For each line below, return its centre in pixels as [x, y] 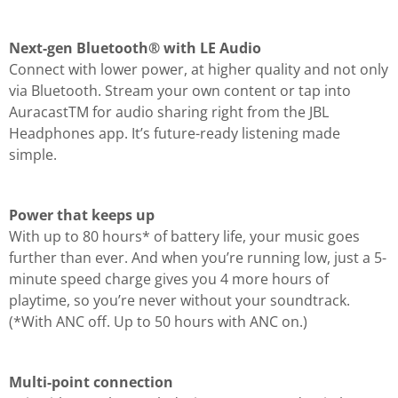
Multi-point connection [91, 382]
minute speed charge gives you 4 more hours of [169, 279]
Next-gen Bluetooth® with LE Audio [135, 48]
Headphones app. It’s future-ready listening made [175, 133]
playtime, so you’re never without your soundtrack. [179, 300]
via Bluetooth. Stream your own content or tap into [180, 90]
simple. [35, 154]
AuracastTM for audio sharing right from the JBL [169, 111]
